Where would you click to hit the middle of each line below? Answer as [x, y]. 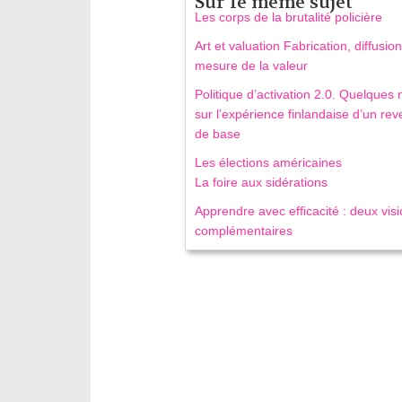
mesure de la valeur [252, 66]
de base [218, 134]
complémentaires [244, 231]
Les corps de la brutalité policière [289, 17]
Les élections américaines [269, 163]
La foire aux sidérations [262, 183]
